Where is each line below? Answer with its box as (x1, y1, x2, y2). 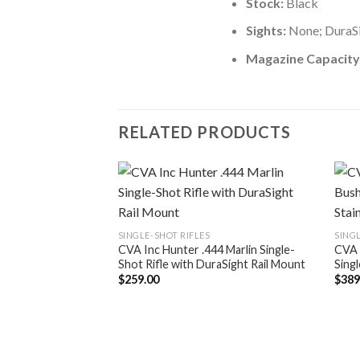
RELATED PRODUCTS (118, 121, 291, 141)
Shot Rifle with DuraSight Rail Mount (117, 256, 305, 271)
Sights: (245, 22, 286, 39)
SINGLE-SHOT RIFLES (117, 229, 211, 240)
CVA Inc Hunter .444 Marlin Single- (117, 242, 295, 256)
